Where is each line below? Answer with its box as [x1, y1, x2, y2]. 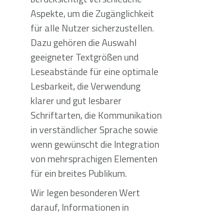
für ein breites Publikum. [30, 166, 127, 181]
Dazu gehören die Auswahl [30, 35, 137, 50]
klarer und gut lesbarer [30, 93, 122, 108]
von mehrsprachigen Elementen [30, 151, 157, 166]
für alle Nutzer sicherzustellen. [30, 20, 154, 35]
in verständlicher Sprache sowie [30, 122, 158, 137]
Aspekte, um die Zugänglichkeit [30, 6, 154, 21]
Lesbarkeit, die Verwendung [30, 78, 140, 93]
